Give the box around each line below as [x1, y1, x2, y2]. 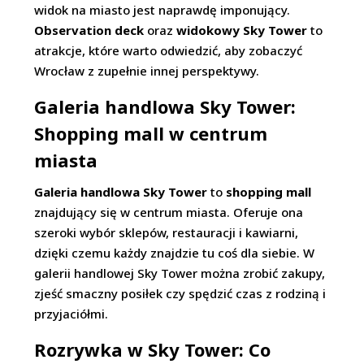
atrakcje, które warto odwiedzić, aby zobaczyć [34, 42, 303, 58]
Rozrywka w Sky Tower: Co [34, 337, 271, 362]
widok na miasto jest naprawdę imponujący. [34, 2, 291, 18]
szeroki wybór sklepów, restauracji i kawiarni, [34, 224, 299, 240]
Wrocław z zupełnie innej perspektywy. [34, 63, 260, 79]
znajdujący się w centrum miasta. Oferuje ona [34, 204, 304, 220]
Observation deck [34, 22, 145, 38]
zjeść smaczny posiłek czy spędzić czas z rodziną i [34, 285, 327, 301]
